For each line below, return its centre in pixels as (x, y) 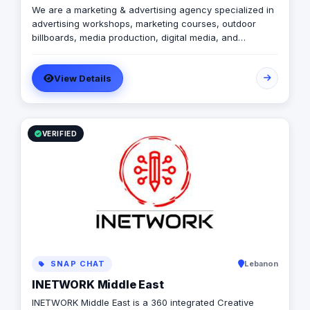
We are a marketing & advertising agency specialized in (153, 10)
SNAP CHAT (77, 264)
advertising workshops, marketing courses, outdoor (144, 24)
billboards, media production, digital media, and (135, 38)
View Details (83, 79)
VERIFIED (60, 134)
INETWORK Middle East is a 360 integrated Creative (143, 303)
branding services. (72, 52)
